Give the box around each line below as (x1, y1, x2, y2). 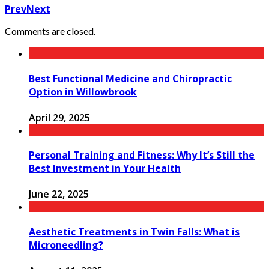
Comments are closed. (5, 25, 95, 37)
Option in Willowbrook (29, 85, 137, 98)
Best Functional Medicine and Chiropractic (29, 71, 232, 85)
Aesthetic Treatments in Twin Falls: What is (29, 225, 240, 238)
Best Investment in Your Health (29, 162, 181, 175)
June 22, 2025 (29, 187, 89, 201)
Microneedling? (29, 238, 103, 252)
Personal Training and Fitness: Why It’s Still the (29, 148, 255, 162)
